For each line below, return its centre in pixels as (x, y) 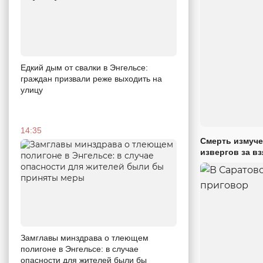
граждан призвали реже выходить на (91, 78)
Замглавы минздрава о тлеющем (85, 238)
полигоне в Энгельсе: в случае (80, 249)
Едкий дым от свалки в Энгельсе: (84, 67)
